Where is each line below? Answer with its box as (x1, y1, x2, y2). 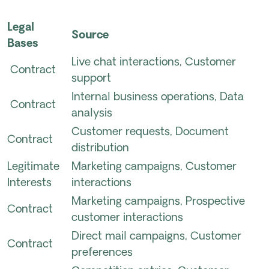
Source (71, 30, 109, 41)
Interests (7, 178, 52, 189)
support (71, 73, 111, 85)
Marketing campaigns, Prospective (71, 196, 245, 208)
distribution (71, 143, 129, 154)
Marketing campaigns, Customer (71, 162, 237, 173)
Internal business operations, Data (71, 92, 244, 103)
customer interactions (71, 213, 183, 224)
